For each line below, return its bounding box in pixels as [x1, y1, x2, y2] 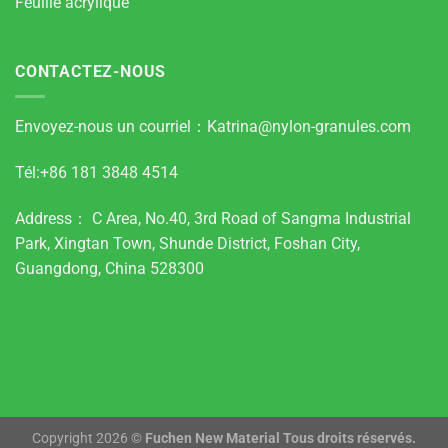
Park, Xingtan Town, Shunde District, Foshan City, [15, 233, 360, 253]
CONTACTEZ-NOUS [15, 62, 167, 82]
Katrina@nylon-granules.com [207, 116, 411, 136]
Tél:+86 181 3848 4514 [15, 162, 178, 182]
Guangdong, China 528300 [15, 258, 204, 278]
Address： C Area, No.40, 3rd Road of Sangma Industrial [15, 208, 411, 228]
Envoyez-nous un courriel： [15, 116, 207, 136]
